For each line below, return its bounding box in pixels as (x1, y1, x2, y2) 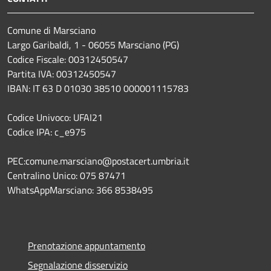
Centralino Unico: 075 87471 (7, 168, 126, 183)
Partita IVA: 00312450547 (7, 66, 116, 81)
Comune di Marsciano (7, 22, 96, 38)
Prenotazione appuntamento (28, 238, 145, 253)
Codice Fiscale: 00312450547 (7, 51, 128, 67)
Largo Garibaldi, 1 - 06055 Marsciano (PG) (7, 37, 181, 52)
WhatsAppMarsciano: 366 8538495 (7, 182, 153, 197)
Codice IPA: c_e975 (7, 124, 86, 139)
